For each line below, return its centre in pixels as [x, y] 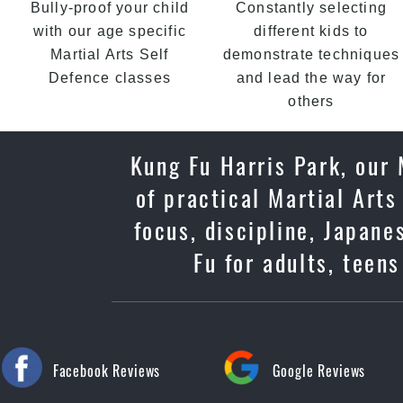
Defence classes [110, 78]
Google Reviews [319, 371]
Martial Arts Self [110, 54]
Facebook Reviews [107, 371]
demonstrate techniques [311, 54]
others [311, 101]
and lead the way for [311, 78]
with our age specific [110, 31]
